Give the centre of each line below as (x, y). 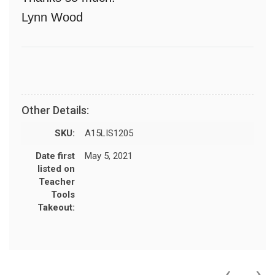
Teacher (57, 182)
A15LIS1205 (109, 134)
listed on (56, 169)
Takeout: (56, 208)
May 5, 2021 (109, 156)
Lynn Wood (52, 17)
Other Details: (55, 110)
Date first (55, 156)
